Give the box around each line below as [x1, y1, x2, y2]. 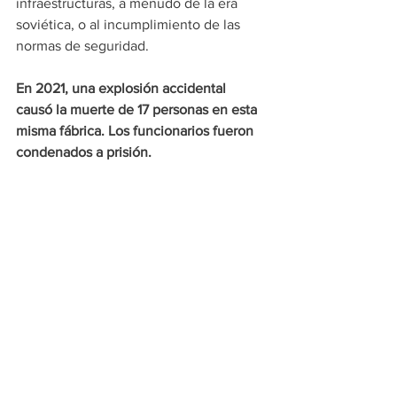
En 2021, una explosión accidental [16, 81, 230, 97]
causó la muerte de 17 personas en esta [16, 102, 261, 118]
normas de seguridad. [16, 38, 149, 54]
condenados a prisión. [16, 144, 152, 160]
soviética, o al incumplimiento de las [16, 17, 244, 33]
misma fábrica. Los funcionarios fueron [16, 123, 257, 139]
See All [245, 306, 284, 321]
